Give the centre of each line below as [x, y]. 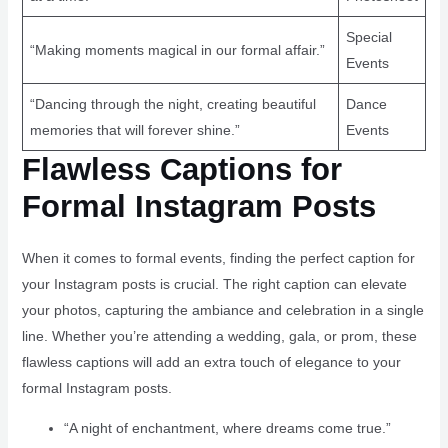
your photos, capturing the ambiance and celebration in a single [222, 310]
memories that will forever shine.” [134, 130]
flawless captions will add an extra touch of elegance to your [211, 362]
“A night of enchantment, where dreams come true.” [227, 428]
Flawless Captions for [181, 170]
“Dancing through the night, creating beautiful [172, 104]
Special [368, 37]
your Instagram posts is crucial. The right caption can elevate [214, 284]
